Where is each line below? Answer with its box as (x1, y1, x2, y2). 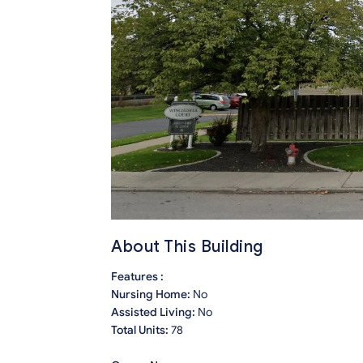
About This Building (111, 237, 263, 258)
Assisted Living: (111, 305, 198, 320)
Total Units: (111, 323, 171, 338)
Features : (111, 270, 164, 284)
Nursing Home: (111, 288, 193, 302)
